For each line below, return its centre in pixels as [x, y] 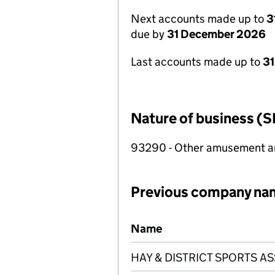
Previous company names [197, 221]
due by [149, 34]
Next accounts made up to [199, 19]
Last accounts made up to [197, 62]
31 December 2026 [216, 34]
